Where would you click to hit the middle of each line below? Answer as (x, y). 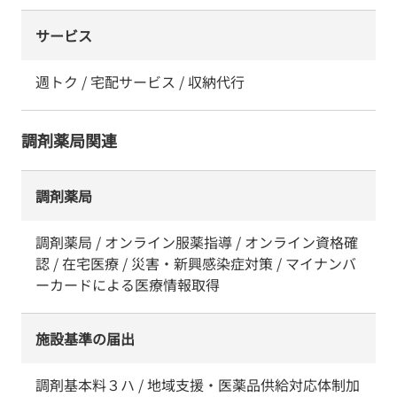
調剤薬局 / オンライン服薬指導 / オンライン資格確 (197, 242)
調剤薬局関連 (69, 140)
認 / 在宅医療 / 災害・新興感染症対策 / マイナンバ (196, 264)
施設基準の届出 (85, 339)
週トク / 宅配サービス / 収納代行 (140, 82)
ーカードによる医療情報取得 (128, 285)
